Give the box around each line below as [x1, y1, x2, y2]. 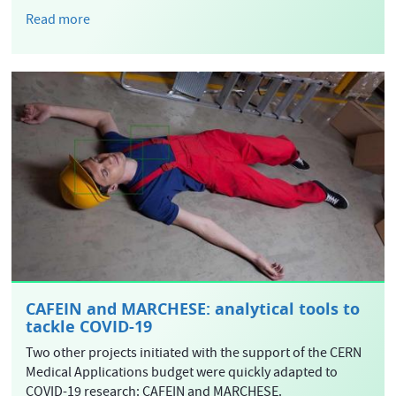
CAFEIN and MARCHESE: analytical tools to [26, 298, 361, 321]
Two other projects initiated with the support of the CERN [26, 344, 362, 366]
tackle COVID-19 [26, 316, 153, 339]
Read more [26, 11, 91, 33]
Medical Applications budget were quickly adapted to [26, 363, 339, 385]
